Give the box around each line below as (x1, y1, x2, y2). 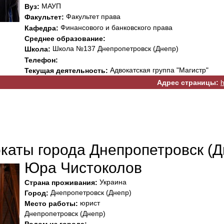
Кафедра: (24, 23, 58, 32)
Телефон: (24, 55, 58, 64)
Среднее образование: (24, 34, 105, 43)
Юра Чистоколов (24, 159, 142, 176)
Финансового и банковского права (58, 23, 172, 31)
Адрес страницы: (157, 78, 218, 87)
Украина (97, 177, 126, 186)
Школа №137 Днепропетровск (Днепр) (50, 44, 178, 53)
